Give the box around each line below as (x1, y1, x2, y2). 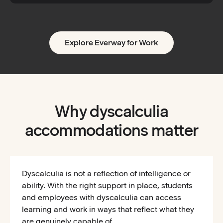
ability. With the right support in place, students (22, 181, 193, 191)
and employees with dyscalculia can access (22, 193, 181, 203)
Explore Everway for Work (65, 38, 158, 48)
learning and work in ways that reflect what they (22, 205, 194, 215)
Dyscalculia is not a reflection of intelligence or (22, 169, 191, 179)
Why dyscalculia (54, 102, 169, 121)
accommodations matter (24, 120, 199, 140)
